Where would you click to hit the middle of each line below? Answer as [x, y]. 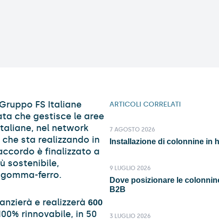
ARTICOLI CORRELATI [145, 104]
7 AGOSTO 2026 [132, 130]
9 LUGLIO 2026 [130, 168]
